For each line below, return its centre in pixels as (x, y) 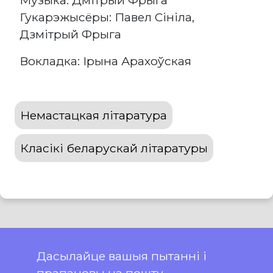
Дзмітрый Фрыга (70, 34)
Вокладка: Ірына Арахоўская (105, 61)
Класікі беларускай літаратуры (114, 148)
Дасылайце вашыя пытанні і (122, 256)
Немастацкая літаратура (94, 115)
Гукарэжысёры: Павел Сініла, (107, 17)
